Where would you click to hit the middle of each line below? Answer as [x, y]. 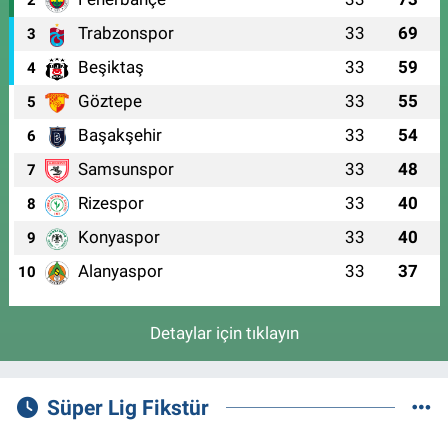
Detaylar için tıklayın [224, 333]
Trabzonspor [125, 33]
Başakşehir [119, 135]
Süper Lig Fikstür [127, 408]
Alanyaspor [120, 271]
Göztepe [109, 101]
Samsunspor [125, 169]
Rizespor [110, 203]
